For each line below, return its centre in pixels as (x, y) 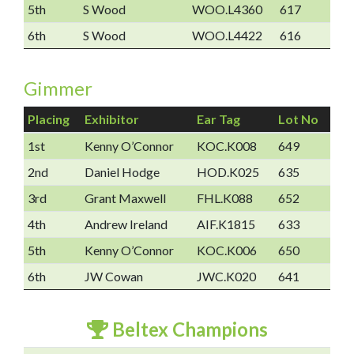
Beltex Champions (188, 329)
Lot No (298, 119)
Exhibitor (111, 119)
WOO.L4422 (227, 35)
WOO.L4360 (227, 9)
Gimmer (58, 88)
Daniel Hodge (122, 172)
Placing (48, 119)
